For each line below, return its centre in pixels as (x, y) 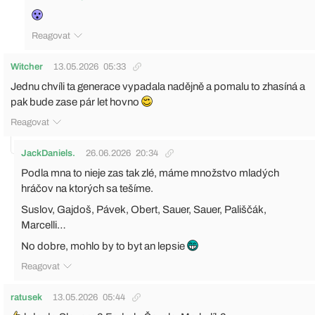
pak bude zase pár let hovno (76, 102)
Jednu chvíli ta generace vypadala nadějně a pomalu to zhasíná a (158, 86)
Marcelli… (44, 225)
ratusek (26, 297)
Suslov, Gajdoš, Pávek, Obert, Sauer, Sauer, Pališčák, (144, 209)
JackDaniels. (48, 153)
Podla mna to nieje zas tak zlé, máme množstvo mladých (150, 173)
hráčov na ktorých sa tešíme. (87, 188)
